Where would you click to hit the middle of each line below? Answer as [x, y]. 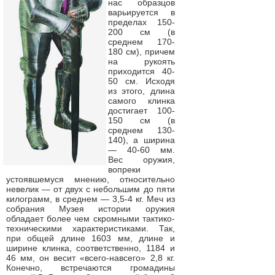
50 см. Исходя [141, 81]
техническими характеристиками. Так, [91, 228]
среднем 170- [141, 42]
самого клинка [141, 101]
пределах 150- [141, 22]
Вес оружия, [141, 160]
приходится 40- [141, 71]
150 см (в [141, 120]
